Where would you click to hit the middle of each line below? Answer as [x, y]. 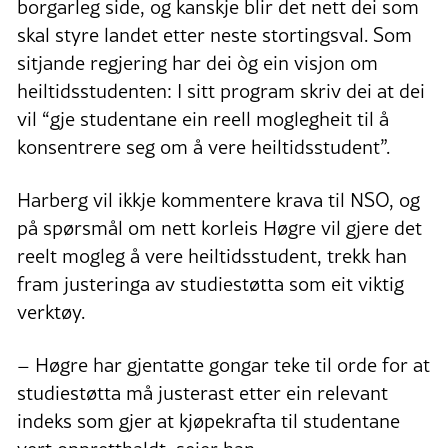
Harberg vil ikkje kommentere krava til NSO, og [218, 200]
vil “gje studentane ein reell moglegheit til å [203, 119]
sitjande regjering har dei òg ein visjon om [197, 63]
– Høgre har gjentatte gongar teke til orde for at [223, 365]
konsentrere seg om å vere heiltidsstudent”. [203, 147]
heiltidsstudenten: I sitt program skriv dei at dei [221, 91]
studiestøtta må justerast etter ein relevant [202, 393]
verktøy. [51, 312]
